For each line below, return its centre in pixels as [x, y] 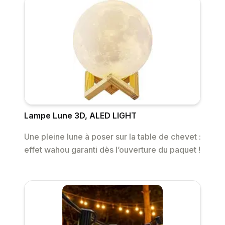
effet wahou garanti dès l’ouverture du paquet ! [112, 150]
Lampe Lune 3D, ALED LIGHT [80, 116]
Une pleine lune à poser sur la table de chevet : [113, 137]
